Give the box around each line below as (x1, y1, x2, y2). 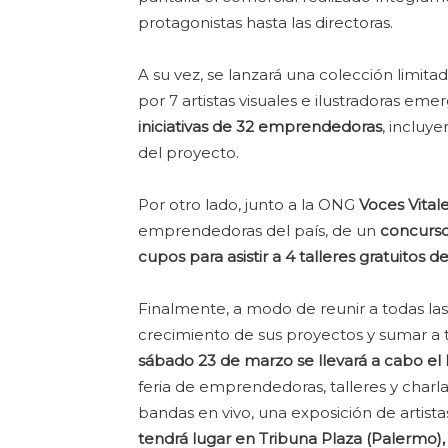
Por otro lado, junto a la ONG (138, 195, 359, 214)
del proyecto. (138, 143, 239, 162)
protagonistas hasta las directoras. (138, 13, 393, 32)
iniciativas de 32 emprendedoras (138, 117, 382, 136)
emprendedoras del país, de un (138, 221, 380, 240)
